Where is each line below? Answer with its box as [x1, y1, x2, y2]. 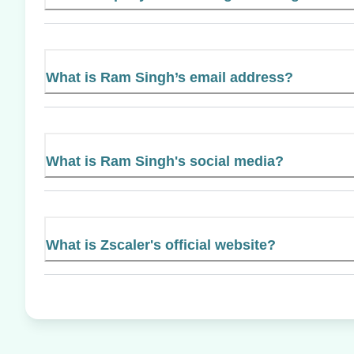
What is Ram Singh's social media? [46, 153, 284, 169]
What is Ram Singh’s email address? [46, 69, 293, 85]
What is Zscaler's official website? [46, 236, 276, 253]
